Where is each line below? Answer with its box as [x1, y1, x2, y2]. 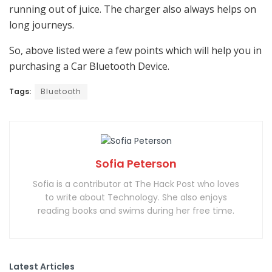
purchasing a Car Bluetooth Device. [9, 59, 169, 73]
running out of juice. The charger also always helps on [9, 2, 256, 16]
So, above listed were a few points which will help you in [9, 44, 262, 58]
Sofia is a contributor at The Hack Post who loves [33, 178, 239, 191]
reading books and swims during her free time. [38, 205, 234, 217]
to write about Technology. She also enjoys [45, 191, 227, 204]
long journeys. [9, 18, 74, 32]
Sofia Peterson [95, 156, 177, 172]
